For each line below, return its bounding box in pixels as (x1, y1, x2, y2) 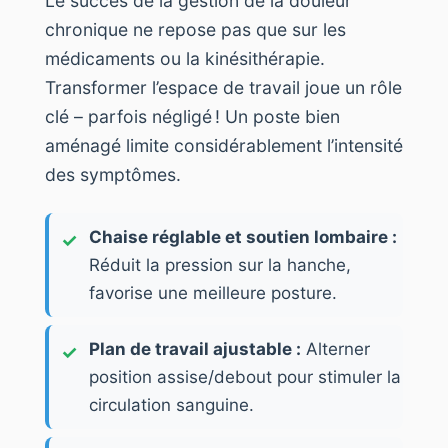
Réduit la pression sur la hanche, (89, 254, 351, 275)
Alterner (301, 338, 370, 359)
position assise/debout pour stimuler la (89, 366, 401, 387)
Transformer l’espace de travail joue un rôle (45, 76, 402, 98)
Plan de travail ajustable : (89, 338, 301, 359)
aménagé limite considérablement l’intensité (45, 134, 403, 156)
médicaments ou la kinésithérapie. (45, 47, 325, 69)
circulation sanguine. (89, 394, 254, 415)
